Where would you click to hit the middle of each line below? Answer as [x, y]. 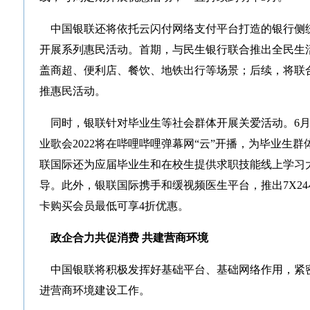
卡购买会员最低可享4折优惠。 [114, 206]
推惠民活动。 [73, 91]
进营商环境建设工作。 [95, 290]
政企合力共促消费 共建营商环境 [128, 238]
